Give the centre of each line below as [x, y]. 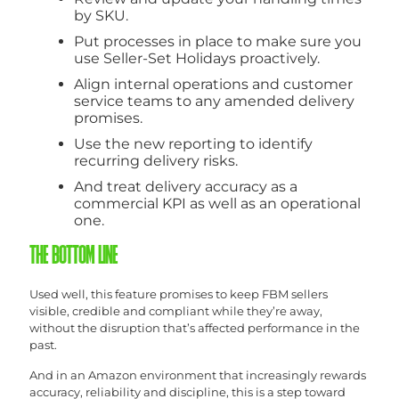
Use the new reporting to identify [193, 143]
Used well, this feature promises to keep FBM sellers [179, 293]
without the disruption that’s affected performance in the [195, 327]
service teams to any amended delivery [214, 101]
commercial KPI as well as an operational [217, 203]
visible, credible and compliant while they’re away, [176, 310]
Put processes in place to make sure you [218, 41]
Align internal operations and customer [213, 84]
